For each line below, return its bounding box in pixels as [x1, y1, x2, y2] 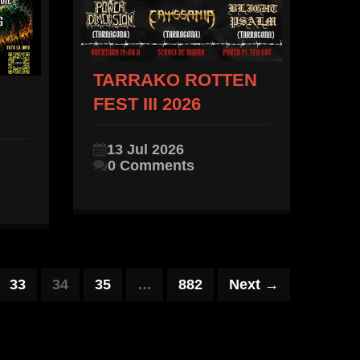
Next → [229, 276, 279, 292]
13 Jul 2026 [107, 141, 184, 157]
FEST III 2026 [93, 93, 201, 114]
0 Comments [108, 157, 194, 174]
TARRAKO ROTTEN [93, 69, 257, 90]
